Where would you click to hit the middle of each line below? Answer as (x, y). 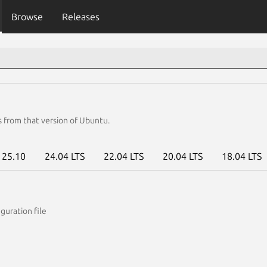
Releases (80, 17)
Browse (27, 17)
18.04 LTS (242, 156)
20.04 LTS (183, 156)
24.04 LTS (65, 156)
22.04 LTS (124, 156)
